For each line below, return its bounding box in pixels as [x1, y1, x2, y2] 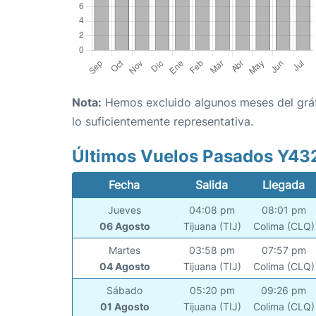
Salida [195, 178, 229, 193]
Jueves [108, 204, 142, 217]
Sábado [107, 284, 143, 297]
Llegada [262, 178, 305, 193]
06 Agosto [99, 220, 150, 233]
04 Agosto [99, 260, 150, 273]
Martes [109, 244, 141, 257]
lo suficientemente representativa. [72, 114, 253, 129]
